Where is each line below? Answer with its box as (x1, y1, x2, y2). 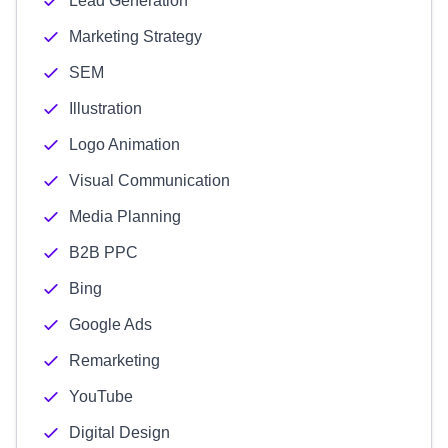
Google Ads (69, 316, 152, 333)
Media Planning (69, 208, 181, 225)
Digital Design (69, 424, 170, 441)
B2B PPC (69, 244, 138, 261)
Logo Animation (69, 136, 180, 153)
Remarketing (69, 352, 160, 369)
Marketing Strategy (69, 28, 202, 45)
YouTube (69, 388, 133, 405)
